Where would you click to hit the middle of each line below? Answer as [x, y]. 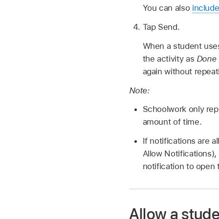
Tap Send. [161, 27]
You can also [167, 8]
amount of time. [172, 122]
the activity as [169, 58]
